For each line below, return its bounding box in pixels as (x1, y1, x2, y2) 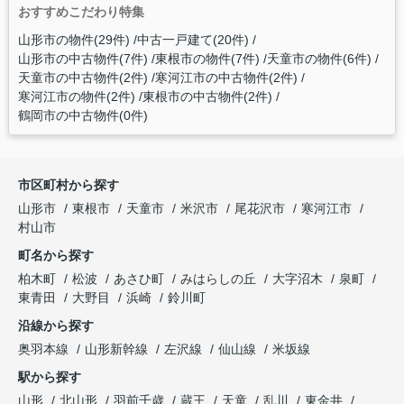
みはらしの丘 (180, 271, 260, 287)
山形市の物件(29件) (17, 32, 130, 48)
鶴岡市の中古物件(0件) (17, 108, 148, 124)
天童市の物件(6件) (266, 51, 372, 67)
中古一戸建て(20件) (136, 32, 249, 48)
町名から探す (18, 248, 94, 263)
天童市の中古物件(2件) (17, 70, 148, 86)
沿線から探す (18, 318, 94, 334)
